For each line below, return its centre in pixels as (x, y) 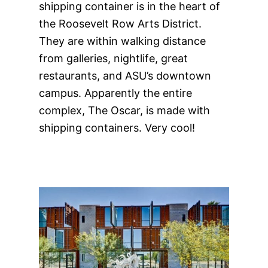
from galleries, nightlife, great (113, 58)
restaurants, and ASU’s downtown (125, 76)
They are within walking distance (122, 41)
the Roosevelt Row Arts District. (120, 24)
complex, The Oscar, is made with (124, 110)
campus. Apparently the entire (115, 93)
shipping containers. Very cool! (117, 128)
